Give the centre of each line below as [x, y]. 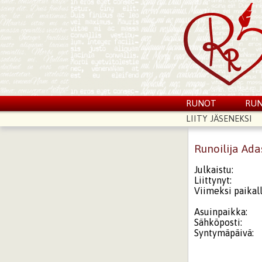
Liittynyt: [213, 180]
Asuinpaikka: [221, 211]
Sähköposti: [218, 222]
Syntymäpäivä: [224, 232]
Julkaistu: [214, 169]
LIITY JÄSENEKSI [219, 118]
